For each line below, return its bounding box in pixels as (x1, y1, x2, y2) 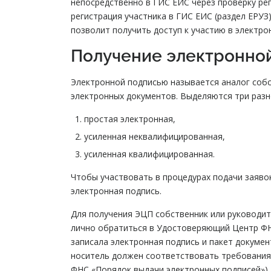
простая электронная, (84, 113, 175, 125)
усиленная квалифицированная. (84, 148, 215, 160)
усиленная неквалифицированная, (84, 131, 225, 143)
